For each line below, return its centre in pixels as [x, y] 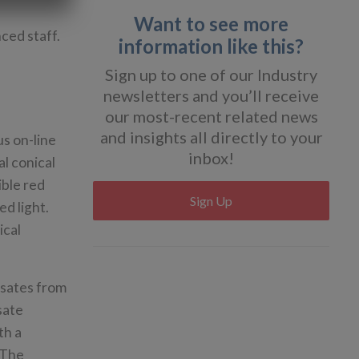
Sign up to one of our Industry [211, 75]
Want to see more [211, 24]
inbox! [211, 158]
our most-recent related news [211, 117]
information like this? [211, 46]
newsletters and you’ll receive [211, 96]
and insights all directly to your [211, 137]
